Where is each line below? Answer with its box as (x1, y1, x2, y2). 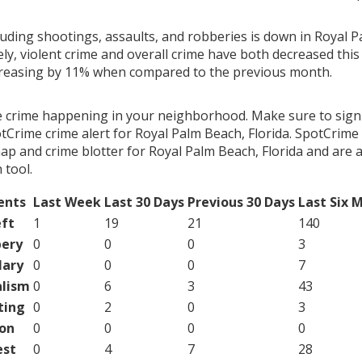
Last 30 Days (103, 192, 184, 211)
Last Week (32, 192, 101, 211)
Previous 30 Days (187, 192, 295, 211)
